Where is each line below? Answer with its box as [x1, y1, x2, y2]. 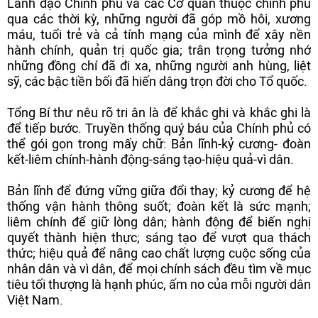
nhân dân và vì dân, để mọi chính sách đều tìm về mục [7, 261, 311, 276]
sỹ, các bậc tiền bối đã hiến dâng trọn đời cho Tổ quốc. [7, 74, 307, 89]
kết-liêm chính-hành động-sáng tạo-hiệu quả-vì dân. [7, 152, 294, 167]
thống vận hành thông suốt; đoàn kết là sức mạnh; [7, 199, 311, 214]
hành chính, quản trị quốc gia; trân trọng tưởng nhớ [7, 43, 311, 57]
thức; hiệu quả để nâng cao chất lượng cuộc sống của [7, 246, 311, 261]
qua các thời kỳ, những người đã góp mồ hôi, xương [7, 11, 311, 26]
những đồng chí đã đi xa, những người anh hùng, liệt [7, 58, 311, 73]
